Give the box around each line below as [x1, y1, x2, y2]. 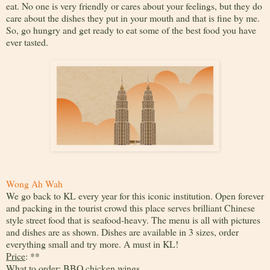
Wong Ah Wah [6, 177, 63, 190]
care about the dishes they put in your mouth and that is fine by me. [6, 11, 260, 24]
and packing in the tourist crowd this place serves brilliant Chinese [6, 201, 255, 215]
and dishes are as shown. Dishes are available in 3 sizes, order [6, 225, 239, 239]
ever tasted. [6, 35, 48, 48]
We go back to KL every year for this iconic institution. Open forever [6, 189, 264, 202]
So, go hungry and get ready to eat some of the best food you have [6, 23, 256, 36]
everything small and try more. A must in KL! [6, 237, 178, 251]
